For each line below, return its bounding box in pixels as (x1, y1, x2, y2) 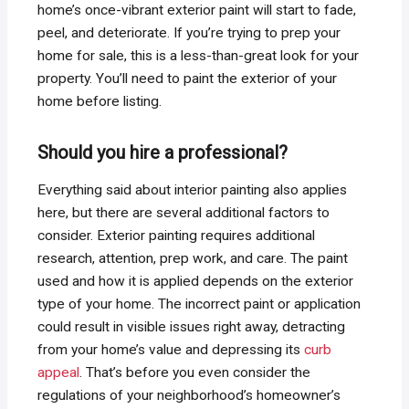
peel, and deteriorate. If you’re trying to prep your (37, 25, 341, 42)
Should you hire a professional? (37, 142, 288, 164)
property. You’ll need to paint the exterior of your (37, 70, 338, 88)
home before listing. (37, 93, 163, 110)
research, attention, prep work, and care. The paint (37, 250, 349, 267)
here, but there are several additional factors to (37, 204, 330, 222)
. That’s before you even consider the (79, 364, 311, 382)
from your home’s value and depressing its (37, 341, 305, 359)
